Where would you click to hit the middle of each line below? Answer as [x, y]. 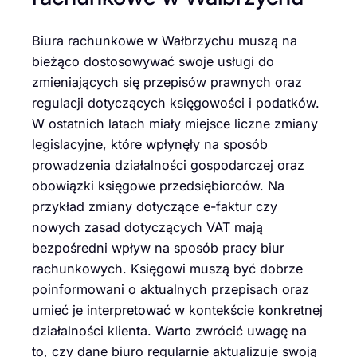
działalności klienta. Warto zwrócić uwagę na [169, 330]
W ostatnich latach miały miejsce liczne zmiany [175, 123]
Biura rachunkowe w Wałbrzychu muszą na [165, 40]
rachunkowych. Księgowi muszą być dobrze [167, 268]
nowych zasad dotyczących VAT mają [147, 227]
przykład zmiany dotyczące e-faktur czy [155, 206]
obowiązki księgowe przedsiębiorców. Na [158, 185]
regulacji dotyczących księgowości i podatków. [176, 102]
